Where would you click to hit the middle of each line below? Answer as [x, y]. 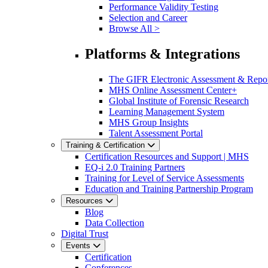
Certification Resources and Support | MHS [167, 157]
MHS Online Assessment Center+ [173, 90]
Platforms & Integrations [162, 54]
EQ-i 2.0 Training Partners [135, 167]
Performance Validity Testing [164, 7]
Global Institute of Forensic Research [179, 101]
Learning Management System [167, 112]
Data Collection [115, 223]
